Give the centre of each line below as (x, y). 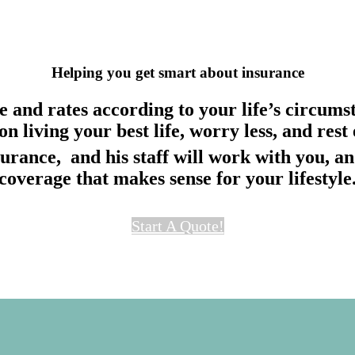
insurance (273, 72)
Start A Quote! (177, 225)
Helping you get (105, 72)
